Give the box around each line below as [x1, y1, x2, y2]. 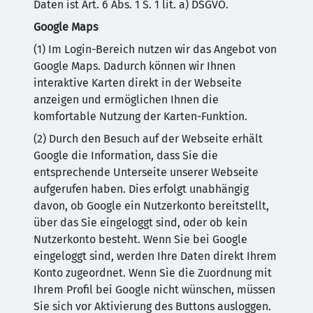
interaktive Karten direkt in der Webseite [34, 76, 242, 89]
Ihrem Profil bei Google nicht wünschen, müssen [34, 283, 275, 296]
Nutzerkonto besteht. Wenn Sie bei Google [34, 233, 247, 246]
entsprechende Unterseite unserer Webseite [34, 166, 259, 179]
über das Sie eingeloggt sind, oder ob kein [34, 216, 247, 229]
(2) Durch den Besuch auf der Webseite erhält [34, 132, 263, 145]
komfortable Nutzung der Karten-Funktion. [34, 110, 247, 123]
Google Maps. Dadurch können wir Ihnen [34, 59, 235, 73]
